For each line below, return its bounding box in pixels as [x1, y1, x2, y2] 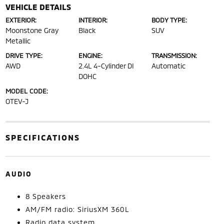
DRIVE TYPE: [5, 51, 42, 59]
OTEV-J [5, 97, 28, 105]
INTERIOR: [78, 16, 107, 24]
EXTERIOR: [5, 16, 36, 24]
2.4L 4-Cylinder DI [78, 61, 134, 70]
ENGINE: [78, 51, 102, 59]
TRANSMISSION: [151, 51, 197, 59]
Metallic [5, 36, 30, 45]
